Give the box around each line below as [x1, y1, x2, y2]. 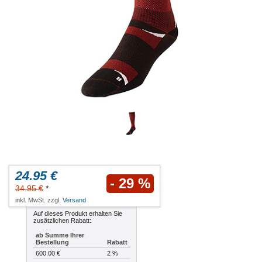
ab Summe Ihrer [36, 232, 84, 239]
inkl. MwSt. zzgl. [15, 196, 63, 204]
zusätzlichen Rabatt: [33, 217, 91, 225]
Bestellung [36, 239, 69, 246]
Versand [63, 196, 86, 204]
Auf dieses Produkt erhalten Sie [33, 210, 122, 218]
